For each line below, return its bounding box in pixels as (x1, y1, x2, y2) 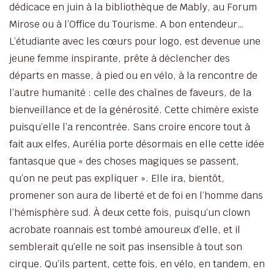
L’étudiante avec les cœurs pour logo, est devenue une (9, 34, 261, 48)
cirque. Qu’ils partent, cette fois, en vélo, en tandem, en (9, 257, 265, 270)
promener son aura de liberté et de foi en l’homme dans (9, 188, 263, 202)
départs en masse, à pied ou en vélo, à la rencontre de (9, 68, 257, 82)
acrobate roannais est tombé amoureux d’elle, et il (9, 223, 240, 236)
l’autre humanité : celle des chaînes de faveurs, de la (9, 86, 251, 99)
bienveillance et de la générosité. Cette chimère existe (9, 103, 259, 116)
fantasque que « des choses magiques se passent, (9, 154, 239, 168)
